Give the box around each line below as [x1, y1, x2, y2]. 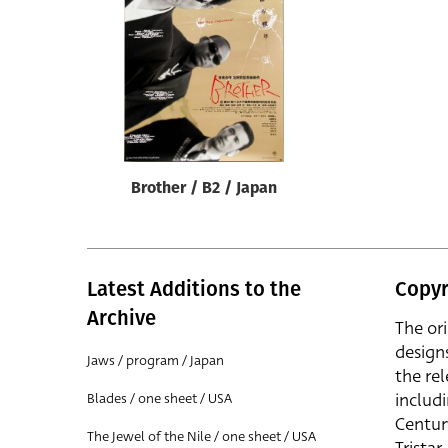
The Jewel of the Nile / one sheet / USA [87, 427, 316, 446]
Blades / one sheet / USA [87, 389, 232, 408]
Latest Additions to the [87, 277, 301, 301]
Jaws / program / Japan [87, 351, 224, 370]
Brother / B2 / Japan [131, 181, 277, 197]
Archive [87, 306, 156, 330]
